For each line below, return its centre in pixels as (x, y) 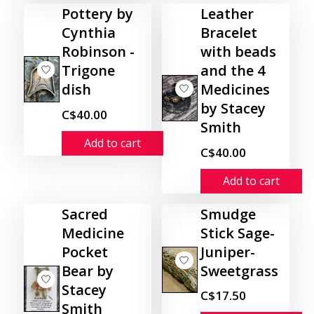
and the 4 (232, 71)
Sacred (85, 214)
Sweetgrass (239, 271)
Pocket (85, 252)
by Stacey (233, 109)
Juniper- (227, 252)
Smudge (228, 214)
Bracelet (228, 33)
